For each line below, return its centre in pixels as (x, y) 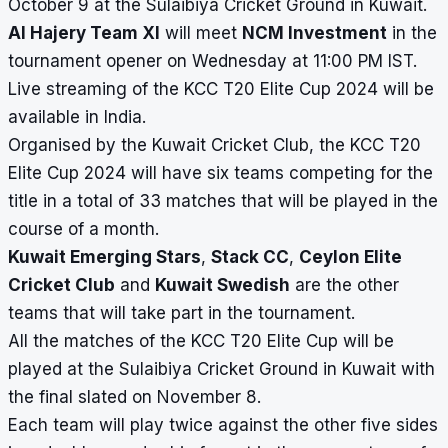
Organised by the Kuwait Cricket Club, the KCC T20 (214, 145)
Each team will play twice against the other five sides (223, 425)
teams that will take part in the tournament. (181, 313)
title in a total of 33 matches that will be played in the (223, 201)
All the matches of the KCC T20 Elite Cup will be (201, 341)
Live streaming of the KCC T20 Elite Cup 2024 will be (221, 89)
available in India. (77, 117)
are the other (344, 285)
